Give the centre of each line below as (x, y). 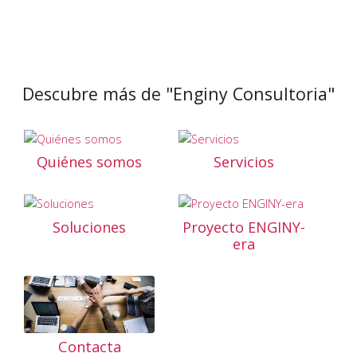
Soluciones (89, 227)
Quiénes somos (89, 162)
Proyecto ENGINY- (244, 227)
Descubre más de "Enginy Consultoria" (178, 94)
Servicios (244, 162)
